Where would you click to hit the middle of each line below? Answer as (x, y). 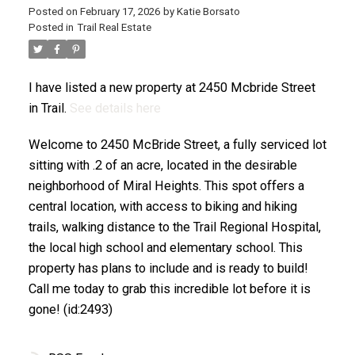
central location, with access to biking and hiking (162, 206)
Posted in (51, 28)
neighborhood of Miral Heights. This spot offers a (166, 185)
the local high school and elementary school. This (165, 247)
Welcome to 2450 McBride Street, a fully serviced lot (177, 144)
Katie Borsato (208, 12)
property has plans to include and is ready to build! (168, 268)
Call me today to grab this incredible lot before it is (169, 288)
